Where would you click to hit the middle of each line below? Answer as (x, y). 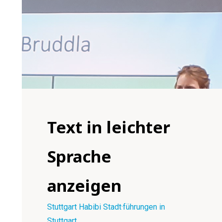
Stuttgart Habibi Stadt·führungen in (106, 207)
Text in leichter (109, 127)
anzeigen (84, 186)
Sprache (80, 156)
